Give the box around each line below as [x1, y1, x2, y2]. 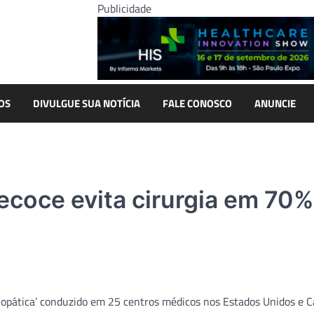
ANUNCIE [254, 95, 296, 111]
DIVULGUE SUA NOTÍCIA [33, 95, 140, 111]
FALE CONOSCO [163, 95, 232, 111]
